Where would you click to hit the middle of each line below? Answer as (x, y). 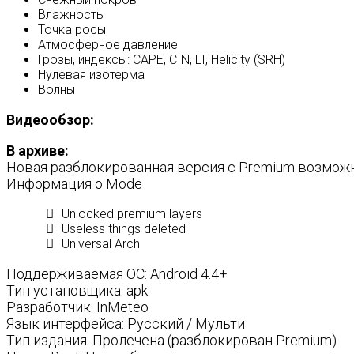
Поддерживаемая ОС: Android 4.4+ (117, 274)
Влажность (71, 15)
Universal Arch (101, 244)
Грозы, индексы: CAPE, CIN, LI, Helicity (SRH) (162, 60)
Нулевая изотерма (91, 75)
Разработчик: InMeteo (77, 307)
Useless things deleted (124, 229)
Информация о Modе (74, 184)
